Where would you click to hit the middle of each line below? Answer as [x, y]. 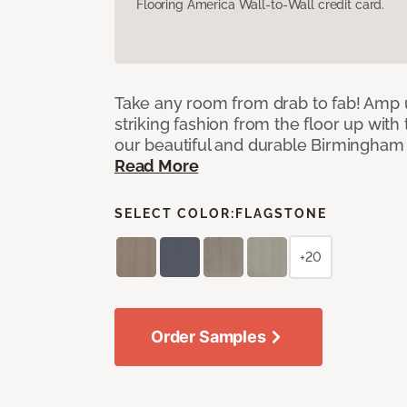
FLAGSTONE [281, 213]
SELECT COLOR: [175, 213]
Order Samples [208, 336]
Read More [157, 165]
